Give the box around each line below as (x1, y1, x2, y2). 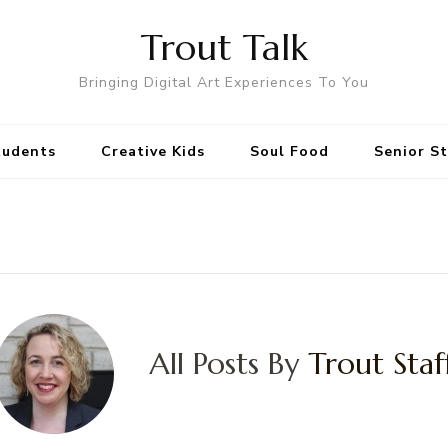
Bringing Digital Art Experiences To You (79, 73, 369, 92)
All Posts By (149, 345, 308, 383)
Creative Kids (100, 142, 205, 161)
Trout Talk (140, 25, 308, 70)
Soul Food (249, 142, 329, 161)
